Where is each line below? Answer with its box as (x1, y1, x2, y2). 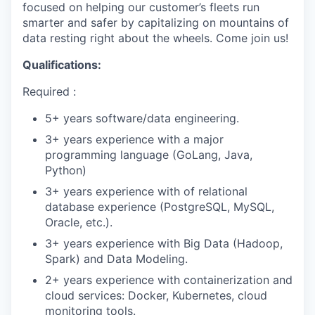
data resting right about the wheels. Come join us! (22, 31, 288, 45)
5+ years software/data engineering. (45, 111, 239, 125)
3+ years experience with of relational (45, 184, 247, 198)
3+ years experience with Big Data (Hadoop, (45, 236, 283, 250)
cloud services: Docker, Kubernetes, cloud (45, 288, 267, 302)
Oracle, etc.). (45, 215, 112, 229)
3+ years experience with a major (45, 132, 224, 146)
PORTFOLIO (108, 226, 207, 247)
